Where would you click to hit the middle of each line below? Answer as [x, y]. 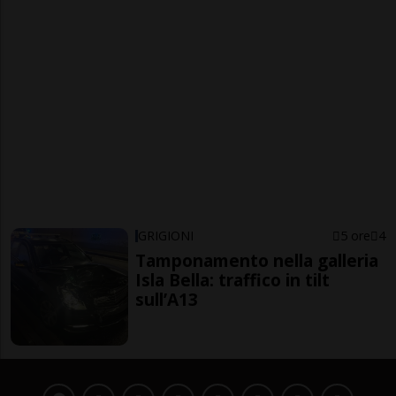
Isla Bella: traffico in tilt [233, 279]
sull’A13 [167, 299]
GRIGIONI [166, 235]
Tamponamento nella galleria [257, 260]
